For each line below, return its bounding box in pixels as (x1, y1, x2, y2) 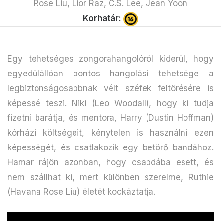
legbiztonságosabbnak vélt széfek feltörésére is (7, 83, 214, 93)
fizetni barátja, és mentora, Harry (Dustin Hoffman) (7, 112, 214, 123)
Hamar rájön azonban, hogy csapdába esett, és (7, 157, 214, 167)
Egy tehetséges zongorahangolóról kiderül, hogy (7, 53, 214, 64)
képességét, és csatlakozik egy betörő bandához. (7, 142, 214, 152)
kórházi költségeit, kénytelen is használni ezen (7, 127, 214, 138)
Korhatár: (83, 13, 123, 23)
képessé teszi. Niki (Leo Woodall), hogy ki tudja (7, 98, 214, 108)
